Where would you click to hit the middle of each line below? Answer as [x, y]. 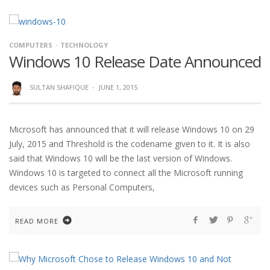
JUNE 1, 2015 [118, 87]
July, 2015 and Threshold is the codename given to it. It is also [130, 143]
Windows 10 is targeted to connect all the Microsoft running [126, 172]
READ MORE [37, 221]
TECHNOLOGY [84, 45]
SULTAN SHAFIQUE [59, 87]
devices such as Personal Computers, [82, 187]
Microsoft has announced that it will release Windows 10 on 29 [132, 129]
